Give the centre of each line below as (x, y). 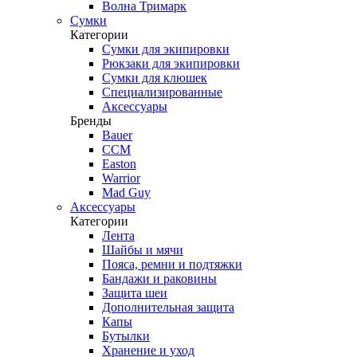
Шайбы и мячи (143, 250)
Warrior (121, 178)
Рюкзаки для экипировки (171, 63)
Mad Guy (126, 192)
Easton (119, 164)
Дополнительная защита (168, 307)
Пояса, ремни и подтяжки (172, 264)
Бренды (91, 121)
